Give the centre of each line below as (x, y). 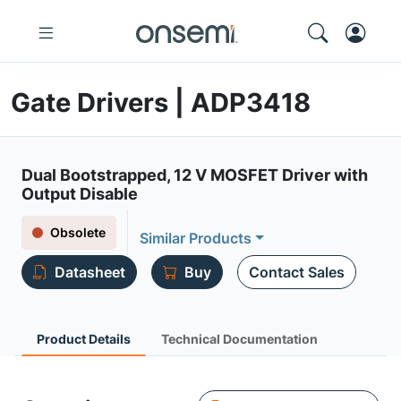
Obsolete (78, 232)
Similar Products (196, 238)
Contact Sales (297, 272)
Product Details (84, 339)
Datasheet (90, 272)
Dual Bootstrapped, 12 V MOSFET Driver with (195, 175)
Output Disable (80, 194)
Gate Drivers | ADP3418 (161, 102)
